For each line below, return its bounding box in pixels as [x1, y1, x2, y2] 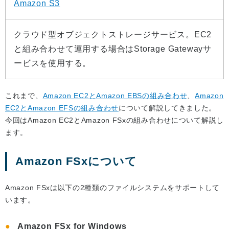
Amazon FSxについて [15, 155, 138, 168]
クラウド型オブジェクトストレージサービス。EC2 [14, 30, 212, 39]
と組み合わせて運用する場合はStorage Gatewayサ [14, 44, 212, 54]
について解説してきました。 [119, 104, 217, 112]
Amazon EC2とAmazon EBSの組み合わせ [42, 91, 188, 100]
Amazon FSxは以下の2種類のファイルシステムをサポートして [5, 184, 220, 192]
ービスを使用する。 [14, 59, 91, 68]
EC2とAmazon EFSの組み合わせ [5, 104, 119, 112]
